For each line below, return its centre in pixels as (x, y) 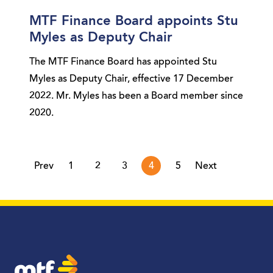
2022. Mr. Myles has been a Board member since (136, 96)
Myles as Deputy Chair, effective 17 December (131, 79)
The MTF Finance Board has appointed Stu (123, 62)
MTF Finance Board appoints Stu (134, 21)
